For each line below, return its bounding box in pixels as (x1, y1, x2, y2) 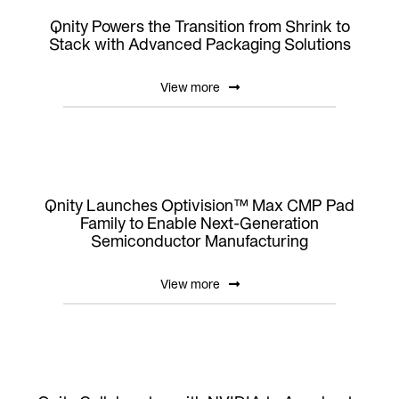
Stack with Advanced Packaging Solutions (48, 34, 351, 53)
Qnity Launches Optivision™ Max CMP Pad (45, 195, 354, 215)
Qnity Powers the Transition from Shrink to (49, 16, 350, 36)
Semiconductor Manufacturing (91, 231, 308, 250)
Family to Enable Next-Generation (80, 213, 319, 232)
